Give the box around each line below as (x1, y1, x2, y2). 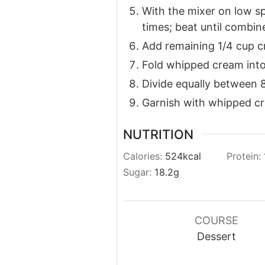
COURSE (195, 214, 238, 227)
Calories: (123, 150, 165, 163)
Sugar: (123, 166, 154, 179)
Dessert (197, 230, 236, 243)
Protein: (227, 150, 264, 163)
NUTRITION (123, 126, 193, 142)
